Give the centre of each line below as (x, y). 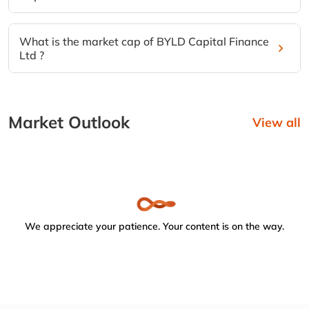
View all (277, 123)
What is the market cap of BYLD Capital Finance (144, 42)
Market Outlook (69, 122)
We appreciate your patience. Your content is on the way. (154, 227)
